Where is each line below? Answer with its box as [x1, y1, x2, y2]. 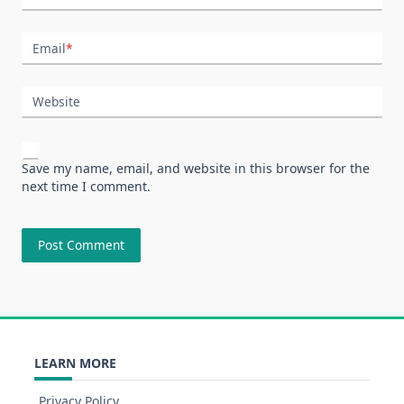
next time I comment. [22, 177, 151, 195]
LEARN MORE [34, 353, 116, 372]
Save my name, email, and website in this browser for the [22, 159, 370, 177]
